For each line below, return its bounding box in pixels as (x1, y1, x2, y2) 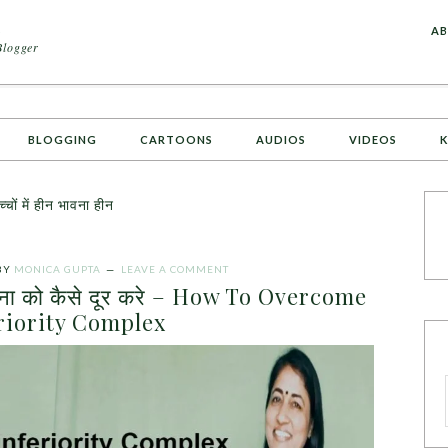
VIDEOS (349, 133, 397, 146)
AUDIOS (256, 133, 306, 146)
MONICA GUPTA (14, 263, 101, 275)
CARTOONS (140, 133, 213, 146)
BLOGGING (28, 133, 97, 146)
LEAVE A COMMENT (121, 263, 229, 275)
